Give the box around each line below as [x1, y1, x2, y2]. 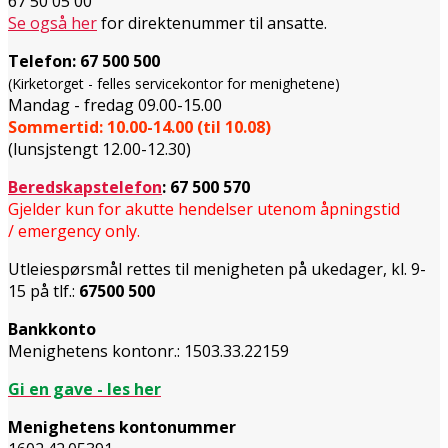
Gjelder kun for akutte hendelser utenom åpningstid [8, 197, 400, 220]
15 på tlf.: [8, 279, 79, 302]
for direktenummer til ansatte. [97, 11, 327, 34]
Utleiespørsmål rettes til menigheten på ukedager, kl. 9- [8, 257, 426, 280]
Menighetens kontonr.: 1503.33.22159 [8, 339, 289, 362]
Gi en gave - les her [8, 377, 161, 400]
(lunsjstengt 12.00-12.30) [8, 137, 191, 160]
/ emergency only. [8, 219, 140, 242]
